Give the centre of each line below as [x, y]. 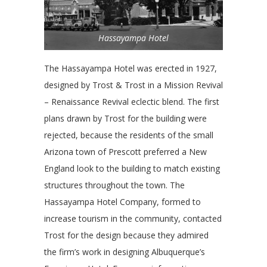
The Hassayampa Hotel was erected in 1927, [131, 69]
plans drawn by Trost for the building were [125, 119]
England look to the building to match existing [132, 169]
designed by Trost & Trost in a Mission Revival [133, 85]
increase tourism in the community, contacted [133, 219]
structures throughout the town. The [114, 185]
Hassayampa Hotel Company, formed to [122, 202]
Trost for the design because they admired [126, 235]
